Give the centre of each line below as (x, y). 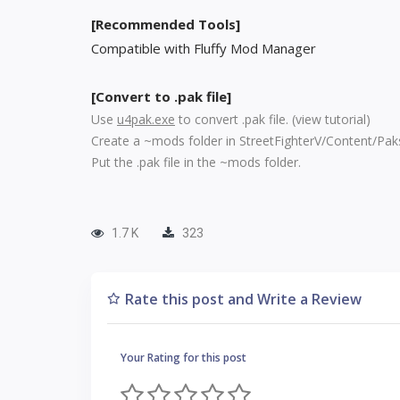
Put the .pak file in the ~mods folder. (196, 162)
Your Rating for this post (183, 358)
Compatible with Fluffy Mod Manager (204, 48)
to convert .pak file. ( (235, 119)
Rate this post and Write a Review (243, 299)
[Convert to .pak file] (161, 96)
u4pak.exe (146, 119)
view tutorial (331, 119)
